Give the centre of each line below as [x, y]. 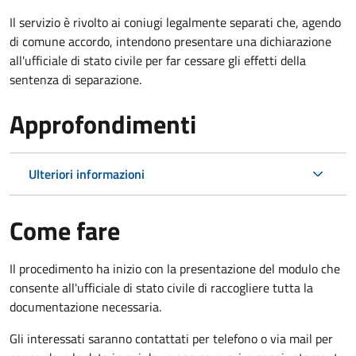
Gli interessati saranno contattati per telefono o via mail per [171, 338]
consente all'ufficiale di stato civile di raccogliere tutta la [161, 287]
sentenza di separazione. [75, 79]
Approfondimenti [103, 124]
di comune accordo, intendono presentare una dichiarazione [170, 41]
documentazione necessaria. [85, 306]
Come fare [65, 230]
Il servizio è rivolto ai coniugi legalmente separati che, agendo [175, 22]
